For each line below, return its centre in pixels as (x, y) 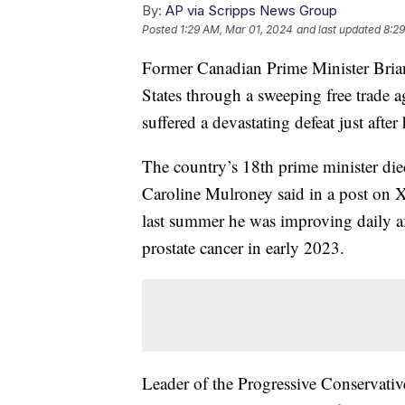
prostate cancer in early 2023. (243, 248)
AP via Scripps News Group (251, 11)
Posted (161, 30)
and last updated (339, 30)
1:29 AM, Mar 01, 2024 (236, 30)
